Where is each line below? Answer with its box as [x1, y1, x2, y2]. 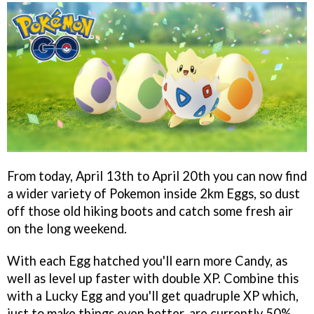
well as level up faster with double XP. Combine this [7, 271, 299, 287]
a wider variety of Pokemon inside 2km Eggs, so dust [7, 185, 300, 201]
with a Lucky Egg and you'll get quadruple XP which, [7, 288, 299, 304]
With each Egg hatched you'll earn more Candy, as [7, 253, 287, 269]
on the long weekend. [7, 220, 127, 236]
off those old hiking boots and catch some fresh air [7, 203, 293, 219]
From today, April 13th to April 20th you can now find [7, 168, 307, 184]
